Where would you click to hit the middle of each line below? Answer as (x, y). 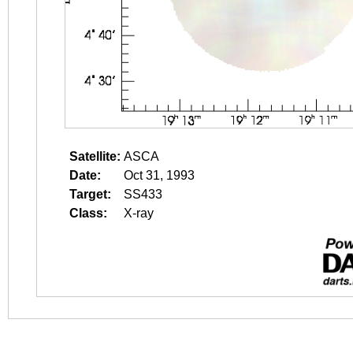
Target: (90, 194)
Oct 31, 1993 (159, 175)
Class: (88, 213)
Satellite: (95, 156)
